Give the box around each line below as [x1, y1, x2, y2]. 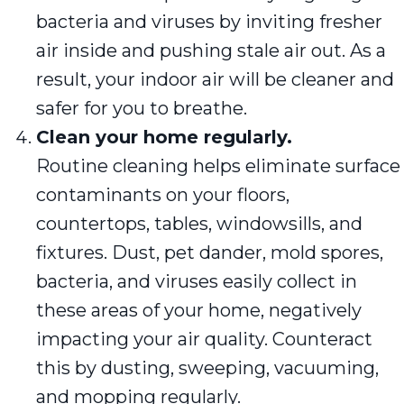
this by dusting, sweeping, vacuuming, [36, 356, 379, 379]
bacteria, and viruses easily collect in [36, 270, 357, 292]
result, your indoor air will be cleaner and [36, 68, 394, 90]
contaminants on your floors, [36, 183, 289, 206]
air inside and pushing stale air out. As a [36, 39, 386, 61]
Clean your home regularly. [36, 125, 292, 148]
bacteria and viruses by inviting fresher [36, 10, 382, 32]
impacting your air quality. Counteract [36, 327, 372, 350]
